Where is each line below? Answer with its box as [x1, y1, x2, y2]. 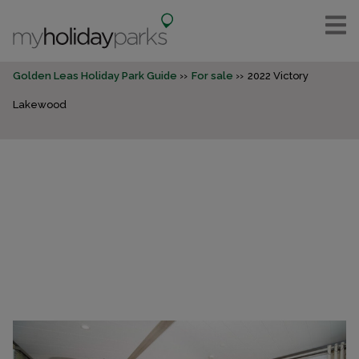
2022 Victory [248, 70, 309, 83]
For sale [192, 70, 233, 83]
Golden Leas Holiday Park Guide [13, 70, 177, 83]
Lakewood [13, 99, 67, 111]
